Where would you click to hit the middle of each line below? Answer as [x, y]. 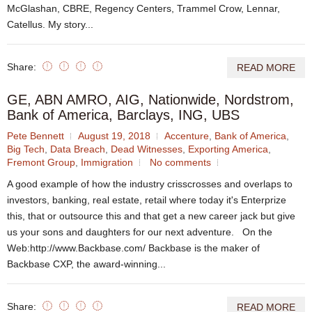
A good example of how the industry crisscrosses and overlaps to [150, 184]
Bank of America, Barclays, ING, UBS [123, 115]
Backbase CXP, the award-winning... [86, 264]
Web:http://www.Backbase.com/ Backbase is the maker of [133, 248]
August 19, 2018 [114, 135]
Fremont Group [41, 162]
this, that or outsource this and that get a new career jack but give [151, 216]
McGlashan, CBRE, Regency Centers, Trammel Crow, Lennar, [143, 8]
